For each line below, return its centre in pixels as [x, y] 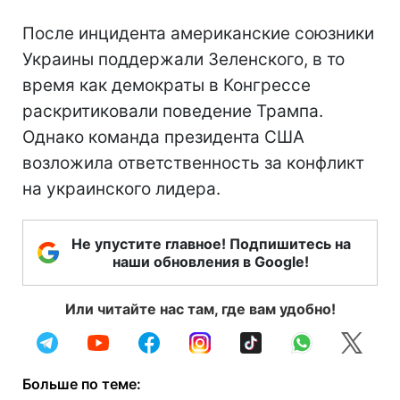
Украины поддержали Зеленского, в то [183, 59]
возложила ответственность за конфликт [193, 162]
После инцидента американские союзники [198, 33]
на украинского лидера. [121, 188]
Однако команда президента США [163, 137]
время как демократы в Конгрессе [167, 85]
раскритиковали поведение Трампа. [173, 111]
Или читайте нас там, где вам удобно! [200, 308]
